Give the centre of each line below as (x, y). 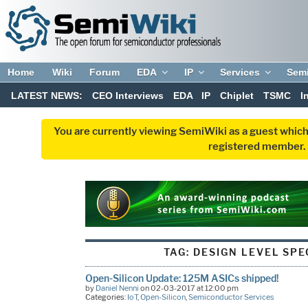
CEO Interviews (128, 96)
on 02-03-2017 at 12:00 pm (188, 288)
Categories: (106, 297)
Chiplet (237, 96)
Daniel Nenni (117, 288)
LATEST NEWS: (47, 96)
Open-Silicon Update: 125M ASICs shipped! (182, 278)
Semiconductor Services (231, 297)
